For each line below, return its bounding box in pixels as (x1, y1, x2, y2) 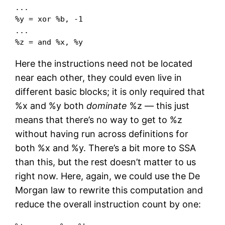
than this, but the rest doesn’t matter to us (15, 156, 196, 167)
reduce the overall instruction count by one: (15, 198, 201, 209)
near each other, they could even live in (15, 72, 182, 83)
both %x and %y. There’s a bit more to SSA (15, 142, 196, 153)
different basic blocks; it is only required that (15, 86, 205, 97)
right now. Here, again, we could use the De (15, 170, 200, 181)
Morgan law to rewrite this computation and (15, 184, 203, 195)
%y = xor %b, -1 (15, 14, 83, 23)
